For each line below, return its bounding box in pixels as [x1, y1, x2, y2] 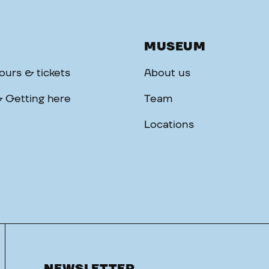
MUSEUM [144, 41, 206, 53]
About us [144, 68, 190, 79]
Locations [144, 119, 194, 130]
